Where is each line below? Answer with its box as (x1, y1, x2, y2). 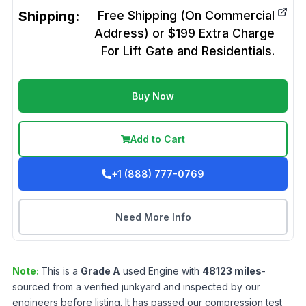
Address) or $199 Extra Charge (94, 26, 275, 40)
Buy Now (132, 90, 174, 102)
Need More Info (115, 211, 191, 223)
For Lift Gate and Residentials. (101, 44, 275, 58)
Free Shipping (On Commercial (98, 8, 275, 23)
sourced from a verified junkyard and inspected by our (12, 281, 260, 292)
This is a (41, 265, 81, 277)
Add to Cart (130, 133, 185, 145)
